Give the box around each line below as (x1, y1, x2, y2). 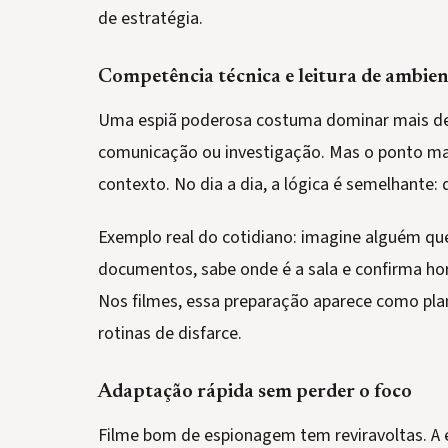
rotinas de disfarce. (98, 320, 242, 346)
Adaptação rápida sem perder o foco (98, 381, 412, 402)
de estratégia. (98, 5, 203, 31)
